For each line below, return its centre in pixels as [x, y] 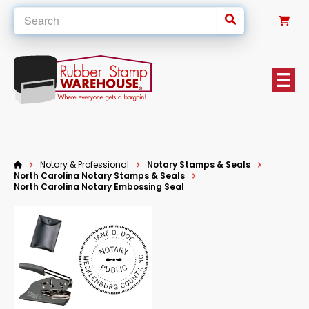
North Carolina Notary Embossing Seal [99, 187]
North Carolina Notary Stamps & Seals [99, 176]
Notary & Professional [84, 165]
